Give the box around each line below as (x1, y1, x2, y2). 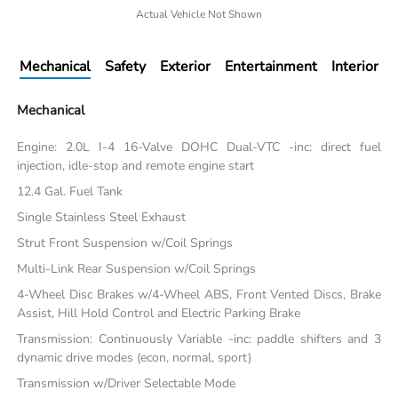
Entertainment (225, 56, 317, 76)
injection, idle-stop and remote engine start (17, 156, 255, 174)
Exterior (160, 56, 211, 76)
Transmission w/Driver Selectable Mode (17, 374, 236, 392)
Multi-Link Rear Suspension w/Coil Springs (17, 259, 257, 277)
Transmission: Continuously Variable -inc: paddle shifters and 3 (17, 330, 381, 347)
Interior (331, 56, 378, 76)
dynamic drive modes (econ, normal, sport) (17, 348, 252, 366)
